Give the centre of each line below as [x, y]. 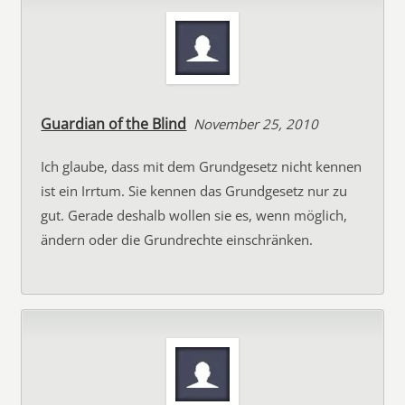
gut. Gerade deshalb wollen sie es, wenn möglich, [194, 215]
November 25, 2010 [256, 124]
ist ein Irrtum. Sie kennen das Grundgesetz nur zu [194, 191]
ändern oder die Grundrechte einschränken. [177, 240]
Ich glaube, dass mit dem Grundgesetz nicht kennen [202, 166]
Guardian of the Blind [114, 124]
